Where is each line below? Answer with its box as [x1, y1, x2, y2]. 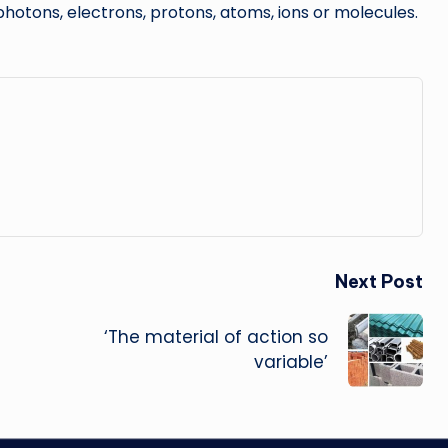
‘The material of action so [103, 325, 328, 350]
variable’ [253, 350, 328, 375]
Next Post [334, 269, 423, 293]
